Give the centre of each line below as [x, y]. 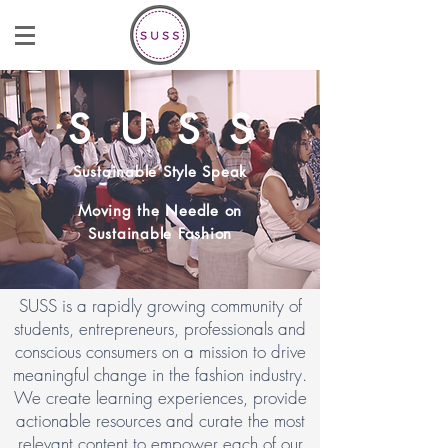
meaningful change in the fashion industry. [160, 374]
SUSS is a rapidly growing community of [160, 305]
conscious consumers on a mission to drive [160, 351]
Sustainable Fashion [160, 233]
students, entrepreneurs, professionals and [160, 328]
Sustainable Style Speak [160, 171]
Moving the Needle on [160, 210]
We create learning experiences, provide [160, 397]
